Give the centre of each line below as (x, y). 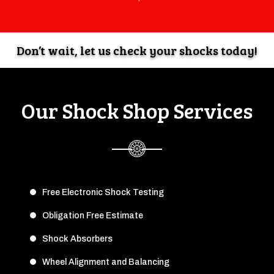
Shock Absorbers (78, 239)
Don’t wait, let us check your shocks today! (137, 50)
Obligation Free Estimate (93, 215)
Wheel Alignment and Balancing (106, 262)
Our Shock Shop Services (137, 110)
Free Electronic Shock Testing (103, 192)
